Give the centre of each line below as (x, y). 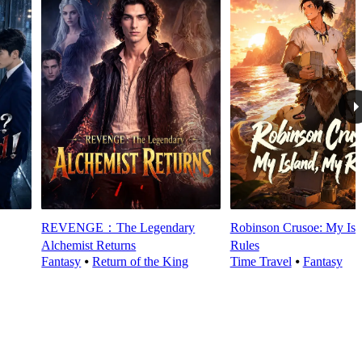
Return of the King (141, 262)
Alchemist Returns (89, 246)
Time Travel (261, 262)
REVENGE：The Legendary (118, 228)
